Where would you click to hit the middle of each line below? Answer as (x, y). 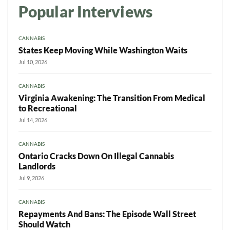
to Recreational (48, 108)
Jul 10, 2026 (33, 62)
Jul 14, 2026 (33, 120)
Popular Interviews (85, 12)
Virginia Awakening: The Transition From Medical (112, 98)
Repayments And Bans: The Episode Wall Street (107, 214)
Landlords (37, 166)
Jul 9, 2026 (31, 178)
